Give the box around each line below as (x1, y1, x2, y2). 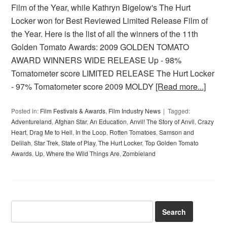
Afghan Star (55, 117, 87, 126)
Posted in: (11, 106, 41, 116)
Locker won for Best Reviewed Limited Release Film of (11, 15, 208, 27)
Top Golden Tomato (145, 138, 199, 147)
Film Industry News (108, 106, 161, 116)
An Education (90, 117, 127, 126)
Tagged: (168, 106, 191, 116)
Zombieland (123, 149, 156, 158)
